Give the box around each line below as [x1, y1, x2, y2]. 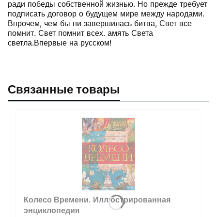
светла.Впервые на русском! [8, 38, 111, 48]
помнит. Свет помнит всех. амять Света [8, 28, 153, 38]
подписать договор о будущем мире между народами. [8, 9, 204, 19]
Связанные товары [8, 82, 120, 97]
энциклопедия [24, 205, 79, 216]
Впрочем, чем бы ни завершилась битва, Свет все [8, 18, 192, 29]
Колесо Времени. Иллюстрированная [24, 195, 170, 205]
